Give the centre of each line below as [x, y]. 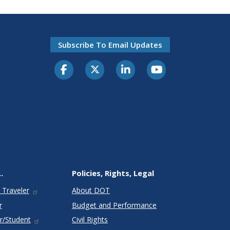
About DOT [91, 190]
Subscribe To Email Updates [110, 44]
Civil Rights [90, 220]
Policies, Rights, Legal [113, 173]
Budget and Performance [114, 205]
